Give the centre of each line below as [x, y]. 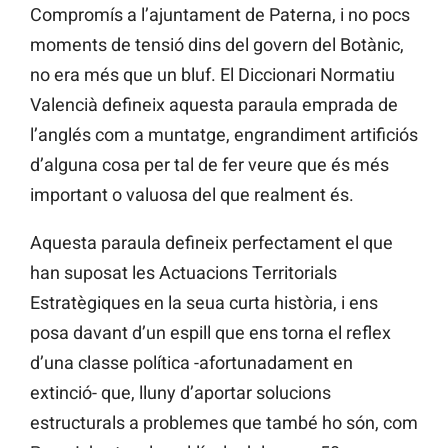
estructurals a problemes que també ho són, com [224, 423]
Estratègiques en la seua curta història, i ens [204, 303]
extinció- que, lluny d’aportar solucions [180, 393]
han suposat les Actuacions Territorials [183, 273]
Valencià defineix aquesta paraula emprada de [214, 105]
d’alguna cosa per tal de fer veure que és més [209, 165]
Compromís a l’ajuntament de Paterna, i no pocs [220, 15]
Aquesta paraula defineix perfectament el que [211, 243]
